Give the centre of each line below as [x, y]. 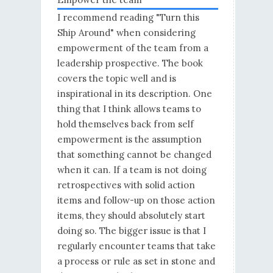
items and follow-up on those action [136, 200]
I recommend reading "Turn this [128, 18]
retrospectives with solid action [126, 185]
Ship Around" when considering [126, 33]
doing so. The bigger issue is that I [131, 231]
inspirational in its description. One [134, 94]
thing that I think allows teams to [129, 109]
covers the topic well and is [116, 79]
